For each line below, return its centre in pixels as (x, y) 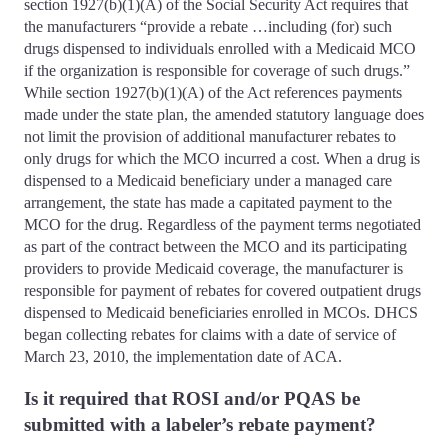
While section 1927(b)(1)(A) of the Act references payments (213, 92)
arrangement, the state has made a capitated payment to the (208, 202)
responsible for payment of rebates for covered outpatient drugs (222, 290)
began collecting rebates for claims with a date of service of (210, 334)
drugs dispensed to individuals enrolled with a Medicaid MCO (220, 48)
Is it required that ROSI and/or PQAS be (192, 399)
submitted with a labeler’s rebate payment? (207, 425)
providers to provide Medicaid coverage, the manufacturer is (213, 268)
